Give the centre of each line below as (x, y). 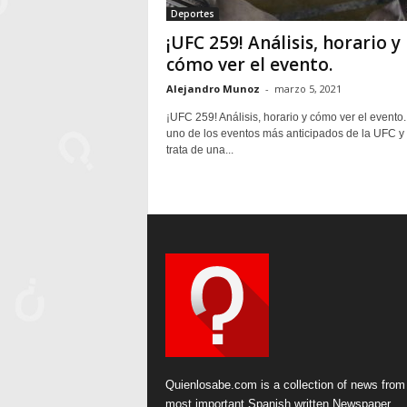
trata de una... (199, 150)
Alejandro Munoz (213, 89)
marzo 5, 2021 (308, 89)
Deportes (192, 14)
